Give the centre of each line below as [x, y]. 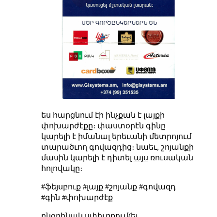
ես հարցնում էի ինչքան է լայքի [103, 115]
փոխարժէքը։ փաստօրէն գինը [103, 126]
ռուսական [170, 158]
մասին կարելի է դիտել [87, 158]
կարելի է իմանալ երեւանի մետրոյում [116, 137]
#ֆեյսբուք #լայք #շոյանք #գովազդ [108, 187]
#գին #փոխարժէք [77, 198]
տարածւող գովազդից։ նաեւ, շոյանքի [117, 147]
